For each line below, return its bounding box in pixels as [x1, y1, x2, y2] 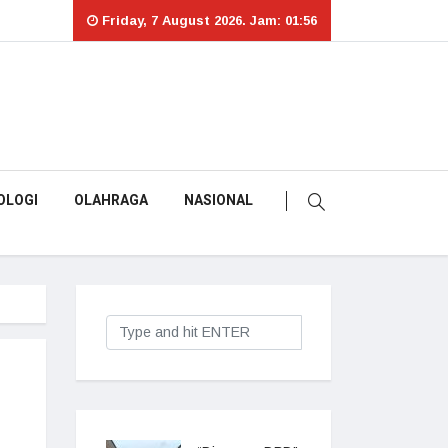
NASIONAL [184, 190, 253, 211]
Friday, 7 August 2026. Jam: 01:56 [98, 13, 317, 28]
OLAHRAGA [74, 190, 148, 211]
